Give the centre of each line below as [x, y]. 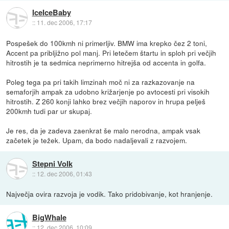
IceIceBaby [51, 13]
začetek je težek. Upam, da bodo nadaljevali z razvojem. [97, 140]
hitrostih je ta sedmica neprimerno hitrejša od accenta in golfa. [106, 63]
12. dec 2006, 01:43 [64, 173]
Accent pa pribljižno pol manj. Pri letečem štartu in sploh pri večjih [111, 53]
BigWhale [49, 217]
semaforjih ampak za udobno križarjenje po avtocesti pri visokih [108, 92]
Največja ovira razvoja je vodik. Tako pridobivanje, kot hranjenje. [110, 194]
